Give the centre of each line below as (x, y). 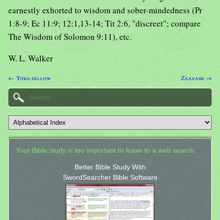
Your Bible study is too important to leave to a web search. (106, 150)
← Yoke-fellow (30, 78)
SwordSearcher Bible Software (110, 178)
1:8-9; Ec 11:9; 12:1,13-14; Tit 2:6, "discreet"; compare (105, 24)
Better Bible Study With (110, 167)
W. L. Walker (31, 58)
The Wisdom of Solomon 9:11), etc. (70, 37)
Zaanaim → (196, 78)
